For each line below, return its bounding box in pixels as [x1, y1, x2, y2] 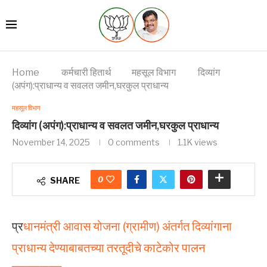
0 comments [108, 136, 160, 147]
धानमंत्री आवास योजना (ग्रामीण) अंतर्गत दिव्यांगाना [23, 219, 232, 234]
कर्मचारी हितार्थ [61, 66, 111, 78]
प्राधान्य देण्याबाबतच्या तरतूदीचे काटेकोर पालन [12, 240, 205, 255]
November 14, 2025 [12, 136, 90, 147]
